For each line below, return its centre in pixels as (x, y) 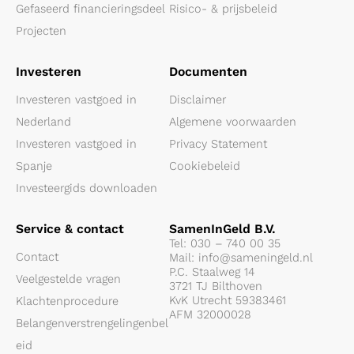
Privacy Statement (218, 143)
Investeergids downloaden (87, 188)
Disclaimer (198, 99)
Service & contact (70, 228)
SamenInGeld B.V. (222, 228)
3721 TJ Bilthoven (216, 286)
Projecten (41, 30)
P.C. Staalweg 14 (212, 271)
